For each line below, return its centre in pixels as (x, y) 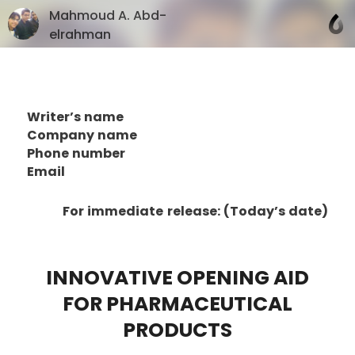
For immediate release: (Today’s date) (195, 211)
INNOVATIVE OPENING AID (177, 277)
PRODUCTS (177, 330)
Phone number (76, 153)
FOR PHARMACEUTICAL (177, 303)
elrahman (80, 34)
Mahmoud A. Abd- (107, 15)
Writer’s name (75, 116)
